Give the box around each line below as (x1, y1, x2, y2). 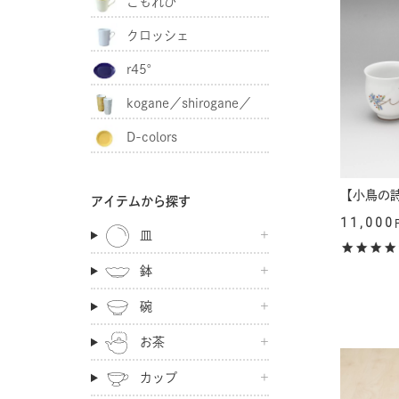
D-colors (126, 131, 177, 143)
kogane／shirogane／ (126, 97, 251, 110)
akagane (91, 132, 141, 144)
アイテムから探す (91, 195, 191, 208)
